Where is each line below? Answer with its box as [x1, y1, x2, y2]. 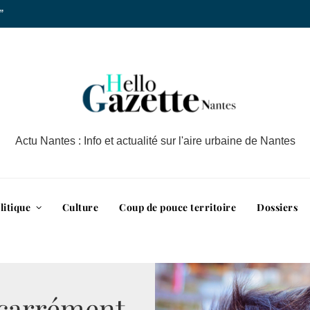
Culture [62, 200, 99, 214]
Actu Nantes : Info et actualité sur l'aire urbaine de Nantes [15, 135, 295, 147]
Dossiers [257, 200, 298, 214]
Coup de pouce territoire [119, 200, 237, 214]
